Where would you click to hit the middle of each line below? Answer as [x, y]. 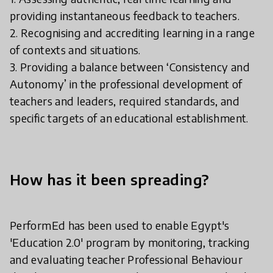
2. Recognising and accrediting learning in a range [132, 33]
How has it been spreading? [110, 179]
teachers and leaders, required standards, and [125, 101]
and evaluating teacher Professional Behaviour [126, 260]
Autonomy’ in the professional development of [126, 84]
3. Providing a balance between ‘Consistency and [130, 67]
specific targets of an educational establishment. [129, 118]
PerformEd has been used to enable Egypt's [120, 225]
